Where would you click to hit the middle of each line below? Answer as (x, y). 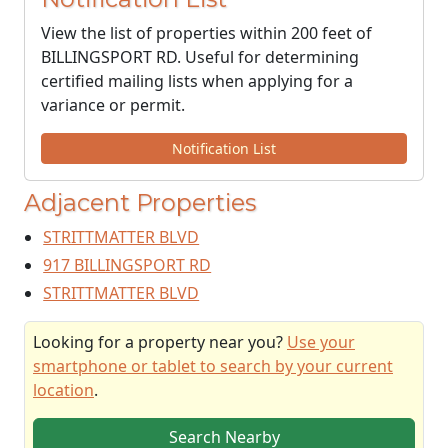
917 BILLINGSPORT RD (127, 265)
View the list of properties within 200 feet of (206, 33)
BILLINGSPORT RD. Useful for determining (200, 57)
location (63, 390)
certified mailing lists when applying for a (197, 81)
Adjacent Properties (140, 202)
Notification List (224, 148)
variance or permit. (113, 105)
